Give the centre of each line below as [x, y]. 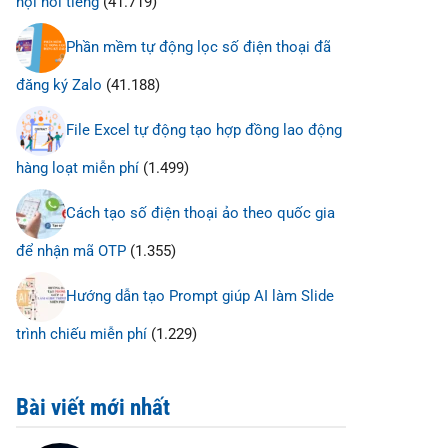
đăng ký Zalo [59, 84]
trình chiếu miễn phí [81, 334]
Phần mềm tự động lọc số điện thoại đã [198, 46]
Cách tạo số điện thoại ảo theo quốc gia [200, 213]
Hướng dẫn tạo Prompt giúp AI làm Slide [200, 296]
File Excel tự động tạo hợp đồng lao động [204, 130]
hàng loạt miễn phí [77, 167]
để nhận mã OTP [71, 251]
